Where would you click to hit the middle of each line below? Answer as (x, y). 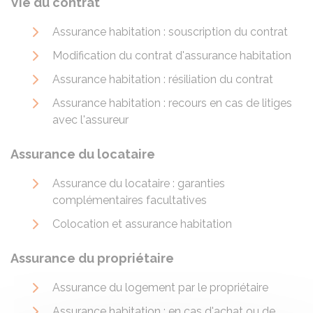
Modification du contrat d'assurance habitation (172, 56)
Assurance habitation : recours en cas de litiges (172, 103)
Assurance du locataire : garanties (139, 183)
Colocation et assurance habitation (142, 224)
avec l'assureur (90, 120)
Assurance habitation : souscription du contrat (170, 32)
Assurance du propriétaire (92, 258)
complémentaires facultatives (130, 200)
